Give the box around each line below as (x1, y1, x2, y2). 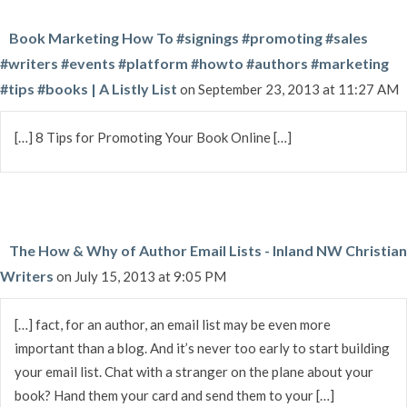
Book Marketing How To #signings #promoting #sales (9, 28, 368, 46)
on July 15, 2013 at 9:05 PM (56, 267, 226, 284)
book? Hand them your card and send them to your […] (15, 386, 334, 403)
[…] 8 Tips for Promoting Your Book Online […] (15, 128, 292, 145)
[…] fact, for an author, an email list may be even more (15, 315, 331, 333)
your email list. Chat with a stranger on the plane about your (15, 362, 373, 380)
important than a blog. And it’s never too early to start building (15, 339, 390, 356)
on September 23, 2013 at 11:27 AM (180, 80, 399, 97)
